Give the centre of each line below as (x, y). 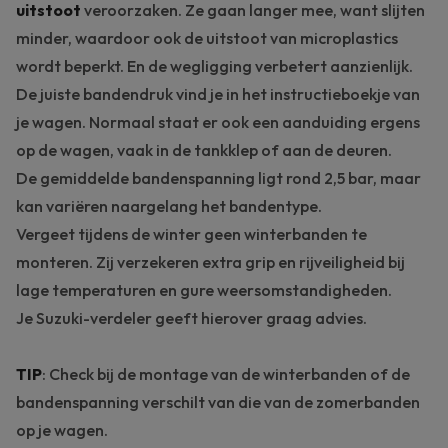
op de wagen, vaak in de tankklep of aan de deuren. (204, 150)
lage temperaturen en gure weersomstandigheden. (204, 290)
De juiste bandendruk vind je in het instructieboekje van (218, 94)
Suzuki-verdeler (94, 318)
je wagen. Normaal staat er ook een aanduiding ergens (218, 122)
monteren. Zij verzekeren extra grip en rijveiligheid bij (210, 262)
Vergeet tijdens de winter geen (130, 234)
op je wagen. (62, 430)
